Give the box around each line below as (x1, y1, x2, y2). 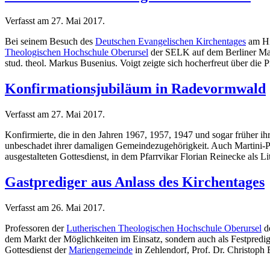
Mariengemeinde (69, 244, 133, 255)
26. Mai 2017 (51, 202, 102, 213)
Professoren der (5, 222, 66, 233)
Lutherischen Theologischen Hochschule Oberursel (66, 222, 262, 233)
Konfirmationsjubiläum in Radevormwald (5, 81, 266, 97)
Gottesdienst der (5, 244, 69, 255)
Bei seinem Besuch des (5, 36, 95, 47)
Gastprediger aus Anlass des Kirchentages (5, 174, 265, 190)
